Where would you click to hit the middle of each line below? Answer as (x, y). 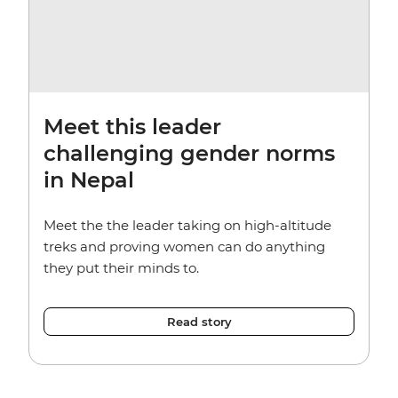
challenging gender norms (189, 153)
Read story (199, 321)
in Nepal (89, 179)
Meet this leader (132, 126)
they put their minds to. (121, 267)
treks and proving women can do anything (184, 246)
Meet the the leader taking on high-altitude (187, 225)
